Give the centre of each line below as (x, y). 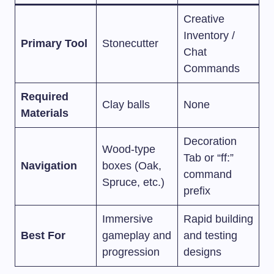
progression (131, 252)
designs (202, 252)
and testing (210, 235)
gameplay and (137, 235)
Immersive (128, 219)
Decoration (210, 141)
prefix (197, 191)
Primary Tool (54, 43)
